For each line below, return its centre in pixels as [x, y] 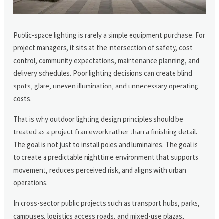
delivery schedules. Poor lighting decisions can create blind [103, 73]
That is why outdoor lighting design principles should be [99, 119]
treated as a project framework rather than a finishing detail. [105, 131]
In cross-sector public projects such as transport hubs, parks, [107, 203]
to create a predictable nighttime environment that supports [106, 157]
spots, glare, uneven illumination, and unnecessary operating [106, 86]
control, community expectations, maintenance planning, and [107, 60]
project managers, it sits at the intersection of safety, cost [103, 47]
